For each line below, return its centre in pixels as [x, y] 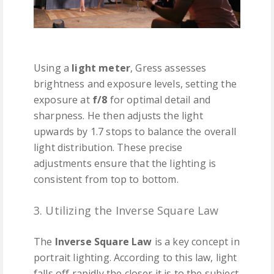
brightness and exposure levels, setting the [135, 83]
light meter [101, 68]
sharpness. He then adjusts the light [118, 115]
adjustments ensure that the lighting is [125, 163]
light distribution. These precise [108, 147]
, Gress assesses [168, 68]
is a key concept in [196, 241]
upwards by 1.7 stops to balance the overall [135, 131]
